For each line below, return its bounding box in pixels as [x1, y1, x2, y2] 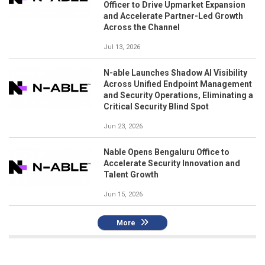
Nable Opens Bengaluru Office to [104, 147, 230, 157]
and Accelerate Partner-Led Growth [104, 11, 243, 21]
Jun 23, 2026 [104, 122, 143, 130]
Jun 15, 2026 [104, 190, 143, 198]
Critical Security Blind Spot [104, 101, 209, 111]
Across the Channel [104, 22, 180, 32]
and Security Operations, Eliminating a [104, 90, 253, 100]
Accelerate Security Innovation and [104, 158, 240, 168]
